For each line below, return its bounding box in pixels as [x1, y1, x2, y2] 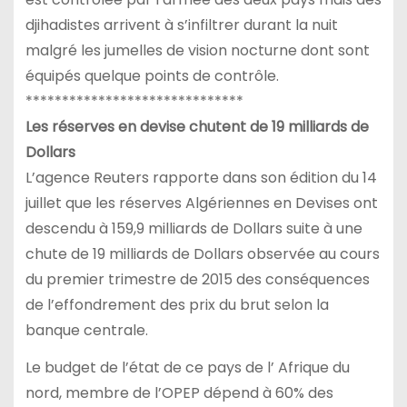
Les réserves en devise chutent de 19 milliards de [25, 116, 369, 138]
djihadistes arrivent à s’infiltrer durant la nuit [25, 15, 338, 36]
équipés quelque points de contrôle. [25, 65, 279, 87]
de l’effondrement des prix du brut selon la [25, 294, 329, 316]
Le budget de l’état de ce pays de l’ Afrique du [25, 356, 350, 378]
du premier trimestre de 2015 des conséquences [25, 269, 370, 291]
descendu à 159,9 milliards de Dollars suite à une [25, 218, 362, 240]
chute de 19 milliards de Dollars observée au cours [25, 243, 380, 265]
